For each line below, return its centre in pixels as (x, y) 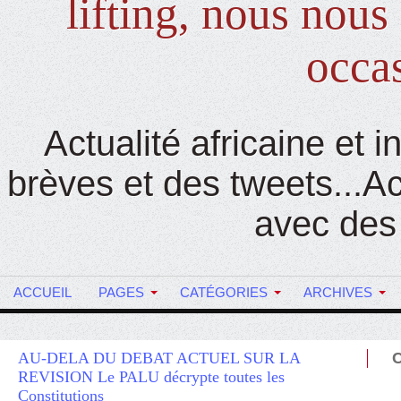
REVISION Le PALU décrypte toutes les (151, 376)
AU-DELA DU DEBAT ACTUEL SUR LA (159, 358)
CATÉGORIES (224, 292)
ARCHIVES (338, 292)
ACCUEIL (43, 292)
